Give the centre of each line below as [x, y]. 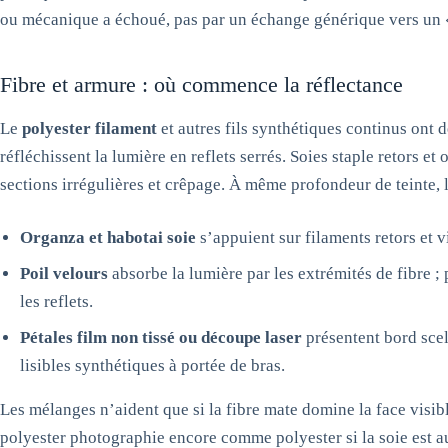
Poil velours [64, 273]
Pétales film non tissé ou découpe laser [161, 337]
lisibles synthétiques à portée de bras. [152, 365]
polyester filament [89, 128]
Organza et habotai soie [108, 237]
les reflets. [56, 301]
